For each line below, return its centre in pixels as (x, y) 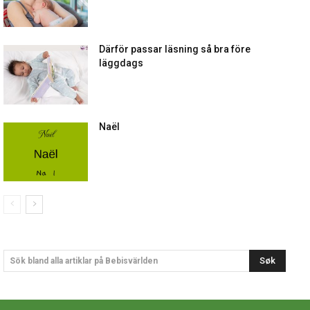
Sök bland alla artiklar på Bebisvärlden (84, 261)
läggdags (121, 63)
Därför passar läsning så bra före (175, 49)
